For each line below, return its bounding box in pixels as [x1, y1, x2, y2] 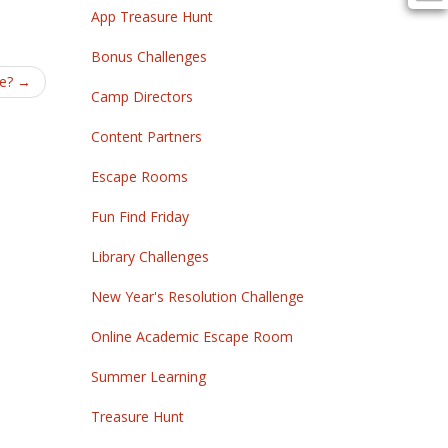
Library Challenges [91, 246, 209, 266]
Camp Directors [91, 86, 193, 106]
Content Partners [91, 126, 202, 146]
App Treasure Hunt [91, 6, 213, 26]
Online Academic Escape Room [91, 326, 293, 346]
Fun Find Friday [91, 206, 189, 226]
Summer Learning [91, 366, 206, 386]
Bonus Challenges [91, 46, 207, 66]
